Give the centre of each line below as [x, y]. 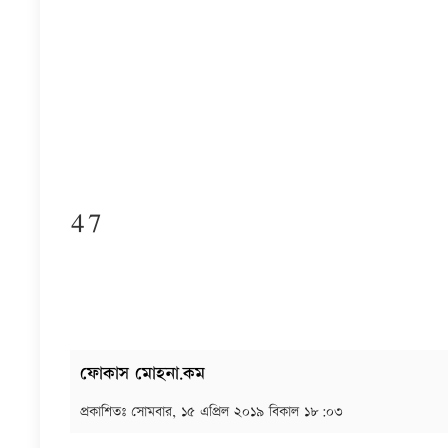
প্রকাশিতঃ [105, 411]
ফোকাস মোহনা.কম [142, 374]
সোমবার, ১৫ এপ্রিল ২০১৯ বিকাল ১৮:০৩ [237, 411]
